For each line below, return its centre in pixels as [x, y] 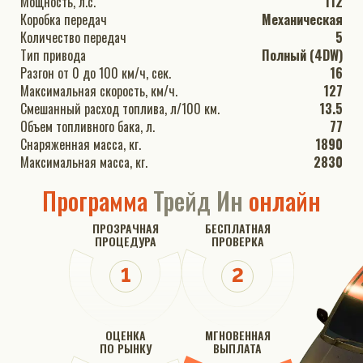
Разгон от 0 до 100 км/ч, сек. [96, 73]
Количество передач [105, 37]
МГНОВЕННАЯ [237, 335]
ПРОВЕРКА [237, 241]
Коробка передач [85, 19]
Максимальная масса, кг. [141, 162]
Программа [98, 201]
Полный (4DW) [302, 55]
